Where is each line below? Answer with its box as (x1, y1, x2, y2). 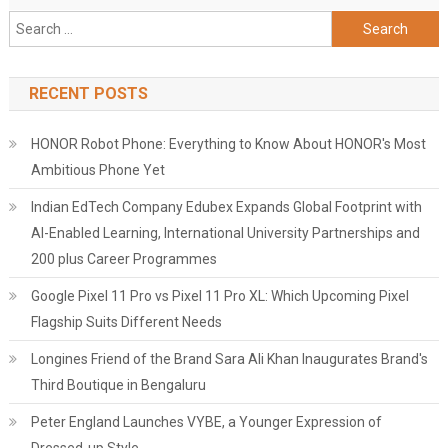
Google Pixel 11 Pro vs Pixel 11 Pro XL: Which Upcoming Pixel (30, 288, 409, 304)
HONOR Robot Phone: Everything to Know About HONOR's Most (30, 136, 426, 152)
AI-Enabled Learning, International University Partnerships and (30, 225, 420, 241)
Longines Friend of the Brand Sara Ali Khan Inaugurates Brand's (30, 351, 428, 367)
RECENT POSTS (28, 84, 148, 103)
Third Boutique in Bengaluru (30, 377, 206, 393)
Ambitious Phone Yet (30, 162, 165, 178)
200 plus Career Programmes (30, 251, 217, 267)
